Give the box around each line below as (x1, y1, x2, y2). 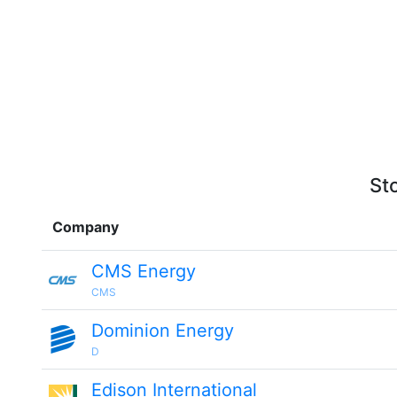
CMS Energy (91, 261, 196, 282)
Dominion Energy (91, 320, 234, 341)
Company (52, 218, 119, 236)
